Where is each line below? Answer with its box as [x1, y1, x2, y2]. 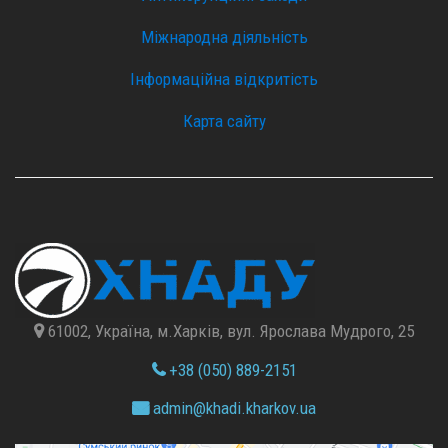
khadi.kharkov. [206, 398, 300, 418]
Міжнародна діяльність [140, 27, 308, 47]
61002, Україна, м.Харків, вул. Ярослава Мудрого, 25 [44, 321, 414, 341]
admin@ [149, 398, 206, 418]
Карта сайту [182, 111, 266, 131]
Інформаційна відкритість [130, 69, 318, 89]
